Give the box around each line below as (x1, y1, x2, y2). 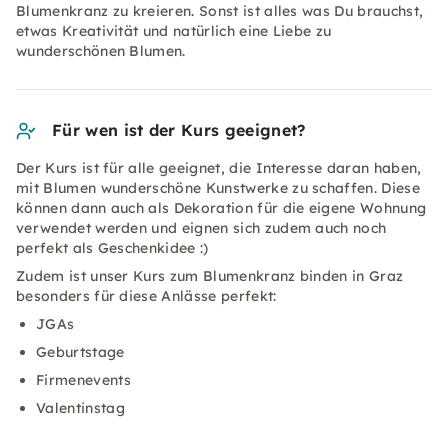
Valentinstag (36, 399, 125, 417)
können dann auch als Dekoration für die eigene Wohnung (16, 199, 427, 217)
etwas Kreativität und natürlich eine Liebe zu (16, 22, 332, 40)
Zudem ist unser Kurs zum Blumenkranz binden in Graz (16, 267, 404, 285)
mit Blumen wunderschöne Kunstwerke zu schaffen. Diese (16, 179, 420, 197)
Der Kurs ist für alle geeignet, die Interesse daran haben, (16, 159, 422, 177)
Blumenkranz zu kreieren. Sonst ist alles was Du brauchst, (16, 2, 424, 20)
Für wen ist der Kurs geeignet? (52, 120, 306, 140)
